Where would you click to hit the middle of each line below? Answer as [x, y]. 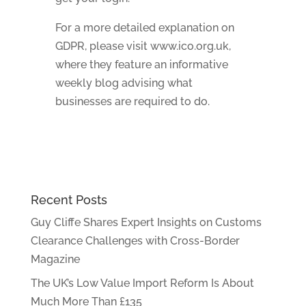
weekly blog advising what [124, 83]
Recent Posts [69, 200]
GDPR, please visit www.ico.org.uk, [143, 46]
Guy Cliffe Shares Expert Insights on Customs [146, 222]
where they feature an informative [141, 65]
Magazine [55, 259]
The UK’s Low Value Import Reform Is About [142, 283]
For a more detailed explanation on [144, 28]
